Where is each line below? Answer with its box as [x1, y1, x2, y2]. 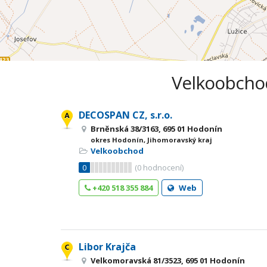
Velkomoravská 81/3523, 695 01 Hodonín [91, 255, 245, 266]
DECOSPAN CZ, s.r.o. [79, 108, 172, 122]
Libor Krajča [79, 240, 136, 253]
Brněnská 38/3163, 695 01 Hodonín [91, 123, 222, 134]
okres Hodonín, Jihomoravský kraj [91, 135, 212, 144]
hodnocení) [141, 162, 184, 173]
